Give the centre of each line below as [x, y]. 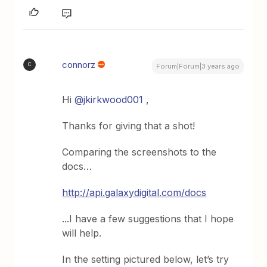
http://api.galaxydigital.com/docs [134, 192]
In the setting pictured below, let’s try [146, 259]
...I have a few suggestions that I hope [148, 218]
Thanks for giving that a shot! [129, 125]
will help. [82, 233]
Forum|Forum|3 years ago [198, 66]
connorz [79, 64]
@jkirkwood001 [109, 99]
